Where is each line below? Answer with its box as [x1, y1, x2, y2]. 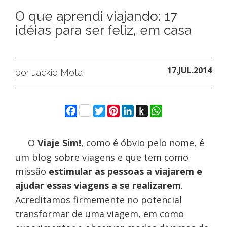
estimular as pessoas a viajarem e [48, 165, 202, 178]
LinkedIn [133, 102, 181, 119]
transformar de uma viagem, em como [15, 208, 184, 220]
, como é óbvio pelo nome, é [81, 137, 204, 149]
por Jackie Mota [15, 67, 83, 78]
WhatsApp [162, 102, 220, 119]
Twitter [105, 102, 147, 119]
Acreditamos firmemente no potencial [15, 194, 182, 206]
